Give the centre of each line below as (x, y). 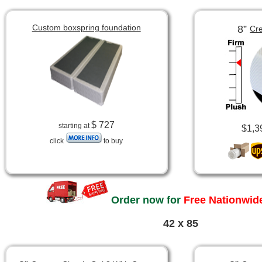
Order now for (146, 200)
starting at (75, 126)
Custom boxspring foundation (86, 28)
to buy (113, 141)
